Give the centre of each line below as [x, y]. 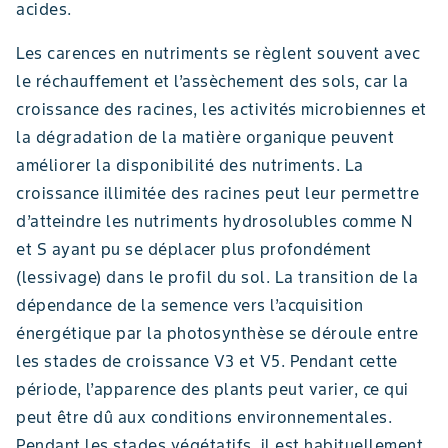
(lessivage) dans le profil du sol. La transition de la [217, 276]
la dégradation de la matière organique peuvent [205, 136]
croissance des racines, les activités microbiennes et [221, 108]
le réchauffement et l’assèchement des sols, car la [212, 80]
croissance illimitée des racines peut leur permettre [217, 192]
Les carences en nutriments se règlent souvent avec [218, 52]
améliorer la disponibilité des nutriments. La [190, 164]
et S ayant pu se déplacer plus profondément [194, 248]
